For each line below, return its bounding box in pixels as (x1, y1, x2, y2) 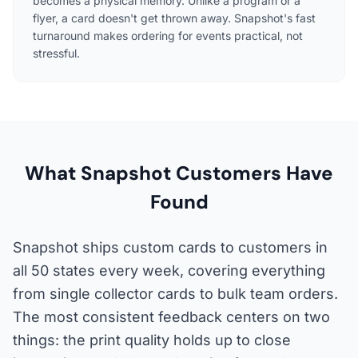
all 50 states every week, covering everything (13, 261, 325, 279)
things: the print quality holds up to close (13, 331, 291, 348)
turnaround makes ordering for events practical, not (33, 28, 303, 42)
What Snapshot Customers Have (25, 160, 333, 185)
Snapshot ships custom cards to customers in (13, 238, 328, 256)
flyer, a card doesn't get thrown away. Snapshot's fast (33, 10, 316, 25)
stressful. (33, 46, 80, 60)
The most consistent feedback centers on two (13, 308, 330, 325)
